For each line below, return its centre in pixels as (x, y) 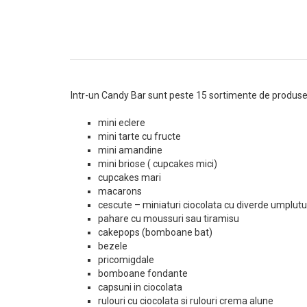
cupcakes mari (130, 177)
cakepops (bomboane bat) (155, 232)
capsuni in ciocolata (140, 287)
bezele (113, 246)
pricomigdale (126, 260)
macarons (120, 191)
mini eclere (122, 123)
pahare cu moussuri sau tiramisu (169, 219)
